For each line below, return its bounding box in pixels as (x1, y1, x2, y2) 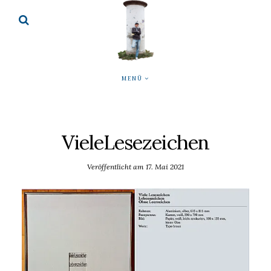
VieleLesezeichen (61, 129, 210, 155)
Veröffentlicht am (87, 162, 146, 172)
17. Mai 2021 (146, 162, 184, 172)
